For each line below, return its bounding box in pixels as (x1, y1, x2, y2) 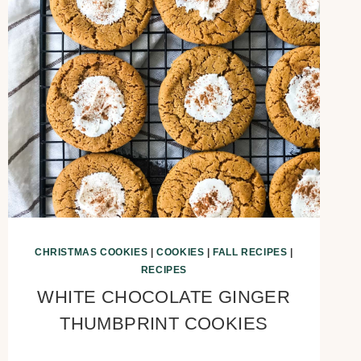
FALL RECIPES (213, 246, 288, 258)
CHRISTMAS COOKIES (35, 246, 148, 258)
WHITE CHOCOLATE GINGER (37, 286, 291, 307)
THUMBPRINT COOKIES (60, 313, 268, 334)
